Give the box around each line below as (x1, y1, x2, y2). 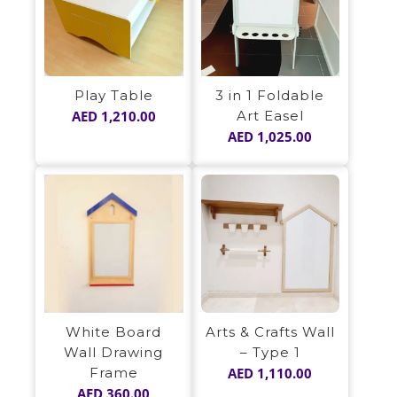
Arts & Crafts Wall (205, 323, 335, 341)
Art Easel (236, 106, 304, 124)
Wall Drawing (64, 344, 164, 361)
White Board (66, 323, 162, 340)
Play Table (74, 86, 153, 104)
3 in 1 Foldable (215, 86, 325, 104)
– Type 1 (239, 344, 300, 362)
